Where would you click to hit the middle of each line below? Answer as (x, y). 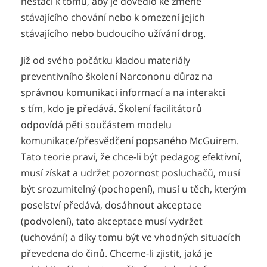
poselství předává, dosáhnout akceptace (111, 205)
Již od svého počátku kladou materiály (105, 60)
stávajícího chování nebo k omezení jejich (113, 18)
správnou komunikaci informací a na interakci (123, 92)
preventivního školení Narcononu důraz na (117, 76)
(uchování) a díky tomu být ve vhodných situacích (131, 237)
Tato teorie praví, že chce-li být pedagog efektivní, (131, 156)
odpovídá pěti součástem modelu (96, 124)
